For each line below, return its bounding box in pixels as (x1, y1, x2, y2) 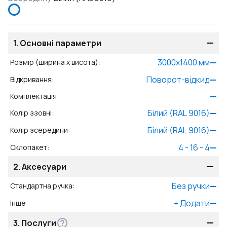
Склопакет (10, 142, 47, 152)
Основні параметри (20, 37, 101, 49)
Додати (180, 198, 210, 209)
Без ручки (172, 180, 210, 192)
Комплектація (10, 91, 57, 101)
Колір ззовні (10, 108, 52, 118)
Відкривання (10, 74, 52, 84)
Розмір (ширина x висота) (10, 57, 98, 67)
